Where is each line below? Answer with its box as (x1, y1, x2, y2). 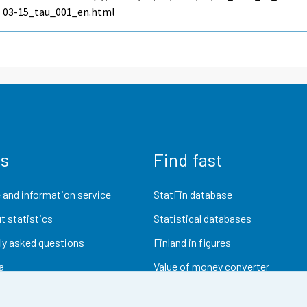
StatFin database (153, 187, 232, 201)
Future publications (153, 284, 243, 297)
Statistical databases (153, 211, 251, 225)
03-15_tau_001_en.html (3, 5, 116, 19)
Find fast (153, 148, 223, 170)
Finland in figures (153, 236, 231, 249)
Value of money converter (153, 260, 269, 273)
